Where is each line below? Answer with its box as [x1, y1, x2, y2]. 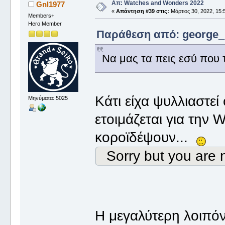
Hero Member [28, 20, 62, 27]
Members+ [28, 12, 54, 19]
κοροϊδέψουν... [95, 129, 196, 145]
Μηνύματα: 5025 [28, 95, 68, 101]
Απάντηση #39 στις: [116, 8, 169, 14]
